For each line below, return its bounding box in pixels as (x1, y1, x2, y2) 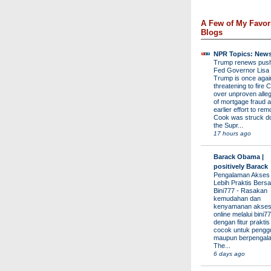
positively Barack (214, 163, 268, 171)
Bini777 (214, 187, 237, 195)
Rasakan (241, 187, 267, 195)
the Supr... (214, 122, 243, 129)
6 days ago (214, 250, 245, 258)
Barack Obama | (214, 153, 264, 161)
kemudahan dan (214, 195, 261, 203)
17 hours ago (214, 130, 251, 137)
